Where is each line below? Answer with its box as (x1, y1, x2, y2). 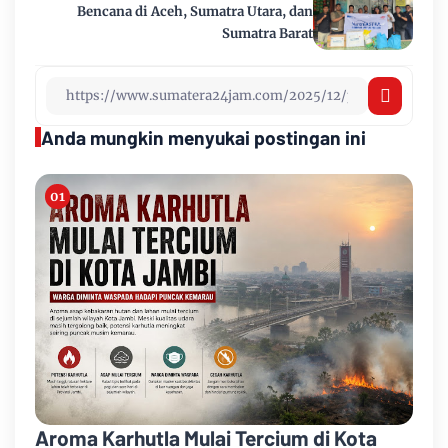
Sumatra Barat (222, 24, 313, 42)
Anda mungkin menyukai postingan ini (41, 125, 366, 149)
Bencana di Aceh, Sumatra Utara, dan (77, 2, 313, 20)
